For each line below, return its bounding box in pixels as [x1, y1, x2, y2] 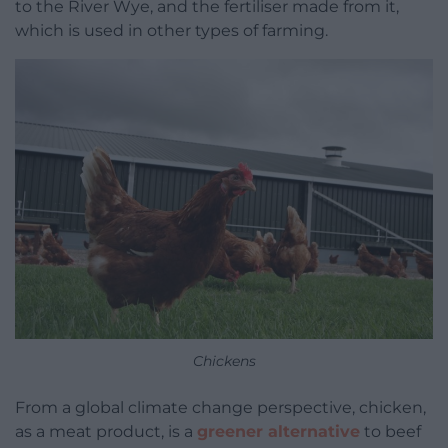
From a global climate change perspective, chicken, [15, 397, 426, 417]
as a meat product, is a [15, 421, 197, 441]
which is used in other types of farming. [15, 21, 328, 41]
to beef [360, 421, 421, 441]
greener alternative [197, 421, 360, 441]
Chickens [192, 351, 256, 370]
